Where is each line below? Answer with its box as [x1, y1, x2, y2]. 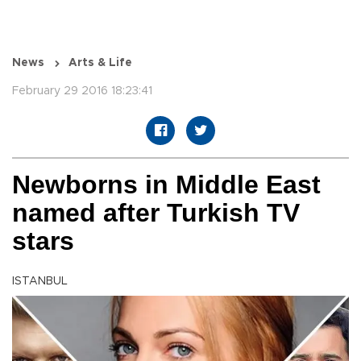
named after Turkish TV [12, 198, 300, 228]
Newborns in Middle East [12, 170, 321, 200]
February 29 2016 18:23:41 [12, 85, 152, 98]
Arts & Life [68, 57, 132, 69]
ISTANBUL [12, 276, 68, 288]
